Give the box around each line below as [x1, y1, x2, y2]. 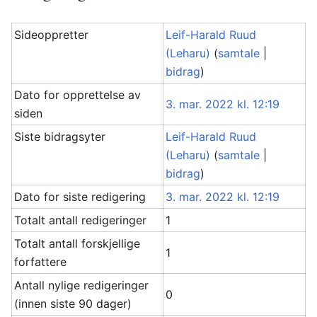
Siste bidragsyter [14, 129, 106, 144]
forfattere [14, 255, 67, 269]
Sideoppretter [14, 28, 89, 42]
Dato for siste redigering [14, 190, 146, 204]
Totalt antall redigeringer [14, 213, 147, 227]
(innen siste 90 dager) [14, 296, 132, 311]
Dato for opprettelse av [14, 88, 142, 102]
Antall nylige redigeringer [14, 278, 149, 292]
